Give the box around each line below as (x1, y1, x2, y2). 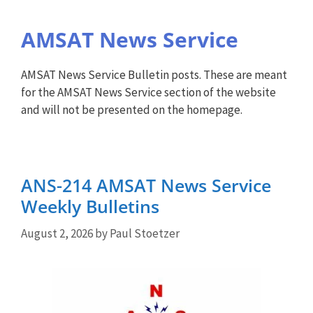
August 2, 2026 (21, 225, 93, 241)
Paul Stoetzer (110, 225, 180, 241)
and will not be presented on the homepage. (21, 102, 242, 117)
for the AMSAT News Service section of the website (21, 85, 276, 100)
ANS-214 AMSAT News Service (21, 173, 271, 197)
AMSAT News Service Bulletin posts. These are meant (21, 67, 287, 82)
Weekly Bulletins (21, 194, 159, 218)
